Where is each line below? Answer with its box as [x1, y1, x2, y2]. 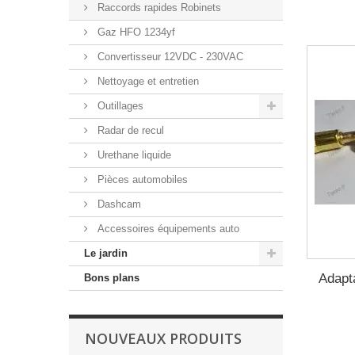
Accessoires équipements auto [94, 223, 239, 235]
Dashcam [94, 198, 141, 210]
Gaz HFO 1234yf [94, 26, 175, 38]
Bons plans [84, 272, 139, 284]
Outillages [94, 100, 143, 112]
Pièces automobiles [94, 174, 188, 185]
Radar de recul [94, 124, 164, 136]
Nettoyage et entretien [94, 75, 199, 87]
